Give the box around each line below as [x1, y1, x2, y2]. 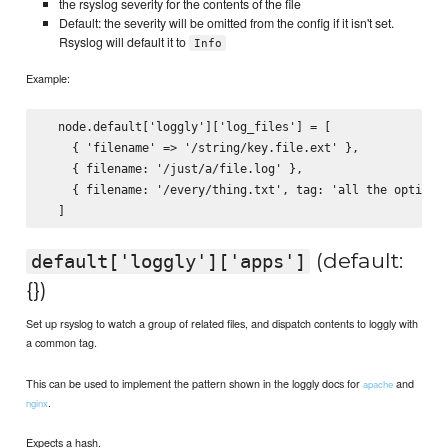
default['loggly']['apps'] [30, 250, 306, 272]
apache [363, 376, 394, 391]
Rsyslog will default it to [59, 32, 190, 51]
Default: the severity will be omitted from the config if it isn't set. [59, 13, 395, 32]
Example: [26, 70, 71, 87]
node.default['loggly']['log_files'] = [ [43, 119, 331, 135]
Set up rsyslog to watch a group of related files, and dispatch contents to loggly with [26, 315, 419, 332]
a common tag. [26, 334, 98, 351]
